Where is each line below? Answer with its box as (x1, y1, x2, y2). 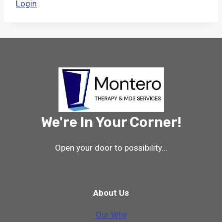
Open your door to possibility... (55, 142, 167, 153)
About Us (93, 187, 129, 198)
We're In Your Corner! (41, 113, 181, 130)
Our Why (95, 209, 127, 220)
